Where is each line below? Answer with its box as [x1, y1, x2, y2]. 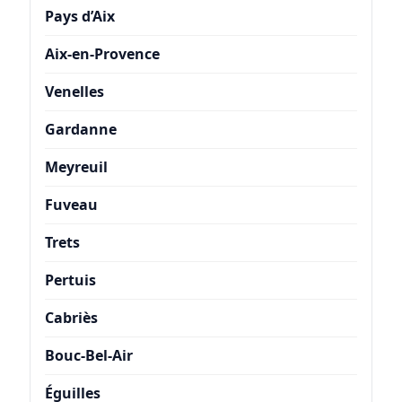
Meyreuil [44, 156, 108, 177]
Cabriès [44, 307, 98, 328]
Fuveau [44, 194, 98, 214]
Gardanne [44, 118, 117, 139]
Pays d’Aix [44, 5, 115, 26]
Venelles [44, 81, 104, 101]
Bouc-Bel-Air [44, 345, 133, 365]
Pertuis [44, 269, 96, 290]
